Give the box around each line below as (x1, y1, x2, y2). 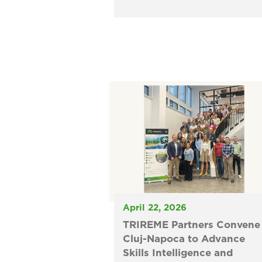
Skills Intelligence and (122, 248, 233, 258)
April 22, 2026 (122, 204, 187, 213)
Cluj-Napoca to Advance (122, 234, 245, 244)
